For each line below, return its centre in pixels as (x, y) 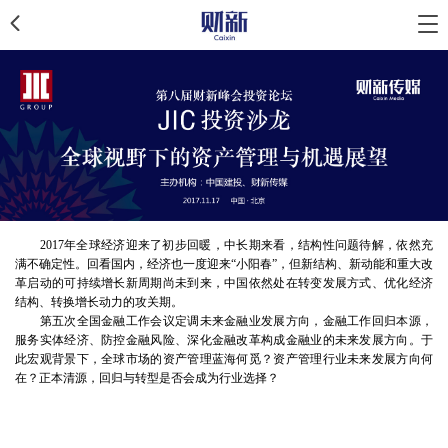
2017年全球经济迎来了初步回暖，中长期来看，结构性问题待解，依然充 (224, 244)
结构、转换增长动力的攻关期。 (99, 301)
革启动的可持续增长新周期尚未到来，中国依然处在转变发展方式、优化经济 (224, 282)
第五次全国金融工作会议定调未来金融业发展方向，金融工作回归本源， (224, 320)
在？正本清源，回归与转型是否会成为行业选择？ (147, 377)
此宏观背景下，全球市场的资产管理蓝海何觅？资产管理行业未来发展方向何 (224, 358)
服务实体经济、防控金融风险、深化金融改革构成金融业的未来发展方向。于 (224, 339)
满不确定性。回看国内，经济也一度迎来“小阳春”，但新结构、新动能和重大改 (224, 263)
